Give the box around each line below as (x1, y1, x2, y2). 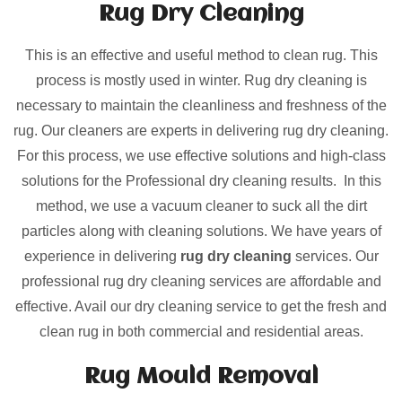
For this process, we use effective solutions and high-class (16, 148, 386, 164)
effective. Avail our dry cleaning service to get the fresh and (15, 299, 387, 315)
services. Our (291, 249, 379, 265)
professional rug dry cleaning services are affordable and (21, 274, 381, 290)
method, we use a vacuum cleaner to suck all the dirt (35, 198, 367, 214)
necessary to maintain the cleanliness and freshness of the (15, 98, 387, 114)
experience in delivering (23, 249, 180, 265)
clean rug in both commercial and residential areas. (39, 324, 363, 340)
